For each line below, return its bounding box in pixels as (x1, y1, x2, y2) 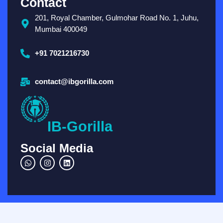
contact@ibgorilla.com (34, 77, 113, 86)
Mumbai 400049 (34, 25, 87, 34)
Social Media (20, 141, 93, 155)
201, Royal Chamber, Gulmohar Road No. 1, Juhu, (34, 13, 199, 22)
